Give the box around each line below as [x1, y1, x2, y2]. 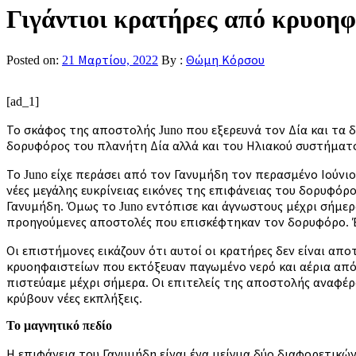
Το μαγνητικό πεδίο [6, 318, 112, 332]
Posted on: [6, 52, 62, 67]
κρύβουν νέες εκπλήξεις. [6, 291, 142, 305]
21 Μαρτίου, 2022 [62, 52, 158, 67]
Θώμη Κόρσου [186, 52, 265, 67]
